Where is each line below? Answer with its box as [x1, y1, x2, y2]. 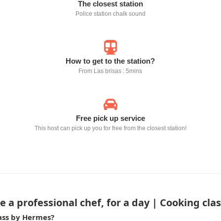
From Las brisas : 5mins [78, 68, 143, 74]
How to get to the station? [66, 57, 155, 65]
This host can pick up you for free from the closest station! [34, 125, 186, 132]
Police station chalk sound [75, 10, 146, 17]
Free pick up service [75, 114, 145, 122]
